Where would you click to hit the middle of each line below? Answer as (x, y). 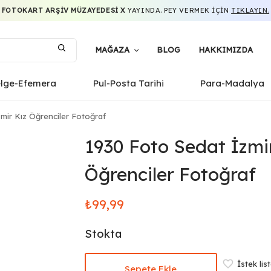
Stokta (103, 234)
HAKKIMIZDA (226, 50)
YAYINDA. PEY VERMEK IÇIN (178, 10)
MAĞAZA (112, 50)
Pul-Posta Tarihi (128, 83)
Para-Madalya (233, 83)
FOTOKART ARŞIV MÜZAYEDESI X (64, 10)
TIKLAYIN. (250, 10)
